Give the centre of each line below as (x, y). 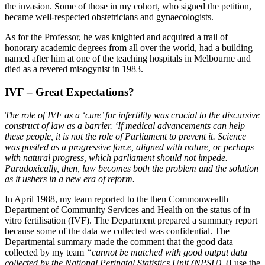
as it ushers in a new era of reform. (70, 179)
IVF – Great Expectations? (70, 92)
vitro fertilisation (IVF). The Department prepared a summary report (131, 220)
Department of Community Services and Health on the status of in (127, 209)
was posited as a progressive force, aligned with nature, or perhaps (129, 147)
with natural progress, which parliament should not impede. (116, 157)
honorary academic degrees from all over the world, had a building (129, 48)
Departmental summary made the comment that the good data (119, 241)
